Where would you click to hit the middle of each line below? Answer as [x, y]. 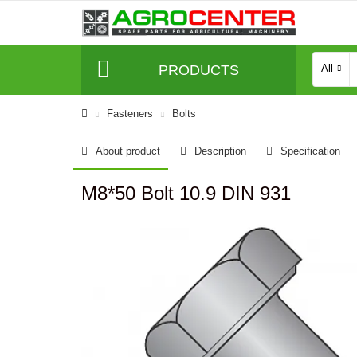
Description [220, 151]
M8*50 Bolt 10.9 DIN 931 [186, 193]
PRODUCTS [198, 70]
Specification [310, 151]
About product [128, 151]
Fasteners [130, 114]
